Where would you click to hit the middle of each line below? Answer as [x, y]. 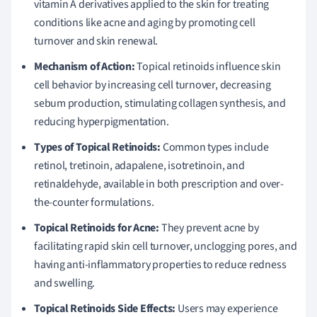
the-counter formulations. [94, 202]
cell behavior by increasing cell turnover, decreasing [152, 85]
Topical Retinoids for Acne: [97, 227]
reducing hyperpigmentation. [102, 121]
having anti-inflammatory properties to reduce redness [160, 264]
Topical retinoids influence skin [208, 66]
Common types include [215, 147]
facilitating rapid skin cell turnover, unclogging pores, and [166, 246]
